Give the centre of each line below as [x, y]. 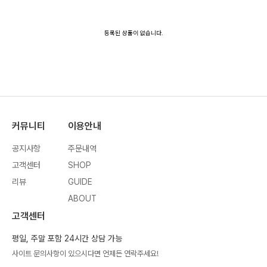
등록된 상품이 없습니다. [133, 33]
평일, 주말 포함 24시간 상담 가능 [67, 239]
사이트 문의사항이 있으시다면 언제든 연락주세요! [85, 254]
